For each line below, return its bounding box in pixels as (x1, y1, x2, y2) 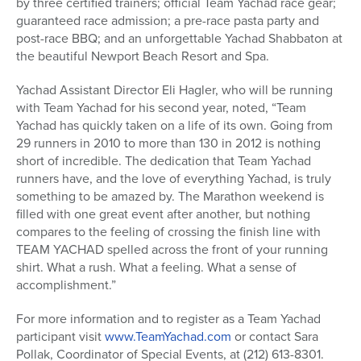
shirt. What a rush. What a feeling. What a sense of (16, 258, 297, 277)
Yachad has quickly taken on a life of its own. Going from (16, 116, 333, 135)
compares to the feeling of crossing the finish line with (16, 222, 321, 242)
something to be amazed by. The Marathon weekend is (16, 187, 324, 206)
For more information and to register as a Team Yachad (16, 309, 321, 329)
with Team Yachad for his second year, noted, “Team (16, 98, 306, 118)
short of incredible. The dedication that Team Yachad (16, 151, 311, 171)
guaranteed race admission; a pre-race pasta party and (16, 11, 319, 31)
